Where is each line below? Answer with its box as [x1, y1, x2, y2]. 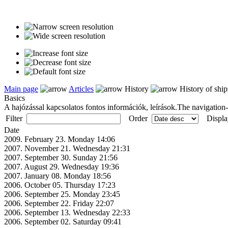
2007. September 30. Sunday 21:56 [4, 153, 118, 162]
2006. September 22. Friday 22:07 [4, 198, 114, 208]
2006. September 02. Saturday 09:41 [4, 217, 122, 226]
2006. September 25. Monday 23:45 [4, 189, 120, 198]
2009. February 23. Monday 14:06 [4, 134, 115, 144]
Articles [69, 84, 94, 93]
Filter [6, 113, 26, 123]
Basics [4, 93, 25, 102]
